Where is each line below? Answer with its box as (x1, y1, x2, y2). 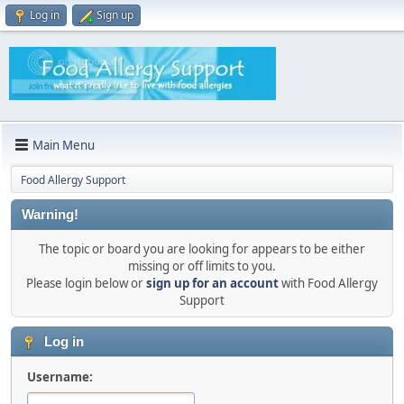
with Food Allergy (279, 275, 378, 292)
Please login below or (26, 275, 146, 292)
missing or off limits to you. (128, 258, 276, 275)
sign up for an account (146, 275, 279, 292)
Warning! (22, 207, 78, 223)
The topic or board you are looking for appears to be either (39, 241, 365, 258)
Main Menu (32, 136, 95, 153)
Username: (27, 369, 93, 386)
